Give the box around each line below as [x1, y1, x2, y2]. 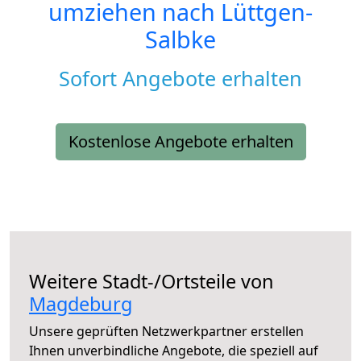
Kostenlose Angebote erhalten [68, 131, 293, 153]
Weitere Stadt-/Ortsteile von [29, 268, 274, 295]
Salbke [145, 23, 216, 56]
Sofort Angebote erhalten [59, 64, 302, 93]
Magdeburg [29, 291, 132, 317]
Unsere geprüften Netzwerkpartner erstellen [29, 322, 304, 341]
